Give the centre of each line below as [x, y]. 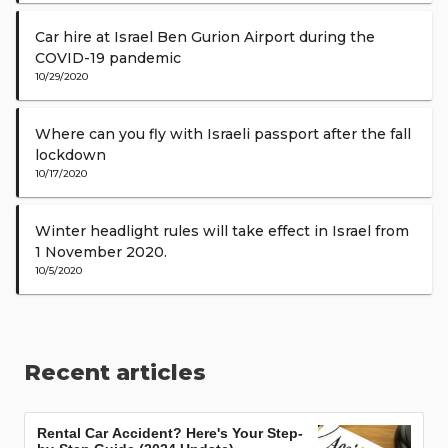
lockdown [70, 154]
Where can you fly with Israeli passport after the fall [223, 133]
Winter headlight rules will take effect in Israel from [222, 230]
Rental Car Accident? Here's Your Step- [170, 433]
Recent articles [115, 372]
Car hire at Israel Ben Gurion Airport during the [205, 36]
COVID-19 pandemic [108, 57]
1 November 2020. [101, 251]
